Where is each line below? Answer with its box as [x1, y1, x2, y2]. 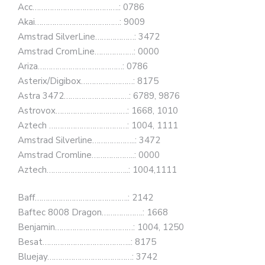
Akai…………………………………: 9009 [18, 15, 145, 28]
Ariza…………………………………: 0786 [18, 60, 148, 72]
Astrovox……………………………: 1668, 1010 [18, 104, 178, 117]
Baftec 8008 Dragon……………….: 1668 [18, 206, 168, 218]
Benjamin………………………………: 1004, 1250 [18, 221, 184, 233]
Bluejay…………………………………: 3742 [18, 251, 157, 263]
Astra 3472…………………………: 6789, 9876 [18, 89, 180, 102]
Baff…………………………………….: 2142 [18, 192, 153, 203]
